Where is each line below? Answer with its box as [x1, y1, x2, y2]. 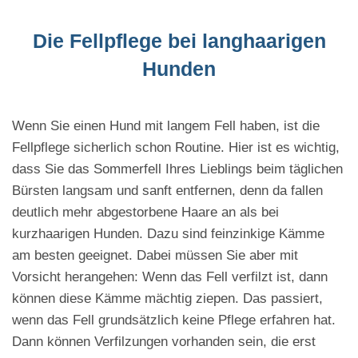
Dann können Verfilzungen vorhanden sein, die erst [12, 334, 316, 350]
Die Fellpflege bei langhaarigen [32, 30, 326, 53]
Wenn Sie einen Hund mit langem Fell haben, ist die [12, 118, 320, 134]
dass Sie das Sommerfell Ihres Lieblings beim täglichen [12, 161, 343, 177]
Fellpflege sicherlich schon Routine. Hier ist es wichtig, [12, 140, 340, 156]
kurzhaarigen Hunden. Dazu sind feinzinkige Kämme [12, 226, 324, 242]
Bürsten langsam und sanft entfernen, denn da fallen [12, 183, 323, 199]
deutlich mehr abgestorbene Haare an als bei [12, 205, 279, 221]
